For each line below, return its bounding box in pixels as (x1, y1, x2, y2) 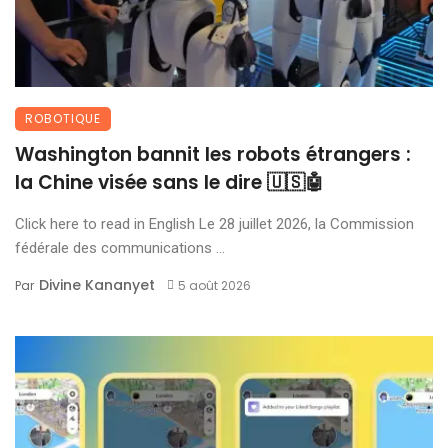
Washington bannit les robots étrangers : (15, 140, 411, 168)
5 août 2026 (177, 276, 251, 294)
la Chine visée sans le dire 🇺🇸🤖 (15, 168, 324, 196)
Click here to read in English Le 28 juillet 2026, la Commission (15, 214, 414, 233)
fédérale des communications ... (15, 238, 225, 257)
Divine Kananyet (39, 274, 155, 295)
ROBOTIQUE (25, 109, 101, 127)
